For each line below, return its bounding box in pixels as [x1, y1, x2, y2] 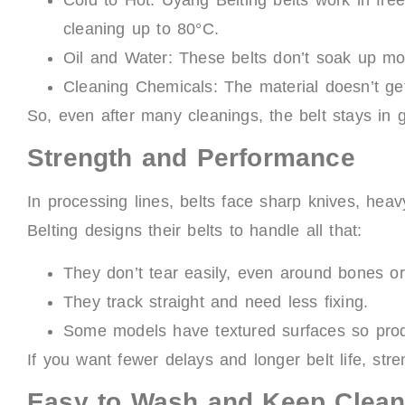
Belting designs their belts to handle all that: [27, 221, 363, 240]
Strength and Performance [27, 144, 355, 173]
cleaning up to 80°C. [63, 19, 219, 38]
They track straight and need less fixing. [63, 292, 369, 311]
